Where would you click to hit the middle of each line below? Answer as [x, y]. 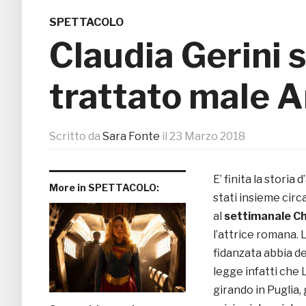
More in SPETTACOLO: [104, 188]
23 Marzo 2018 [207, 137]
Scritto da [76, 137]
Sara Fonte [131, 137]
